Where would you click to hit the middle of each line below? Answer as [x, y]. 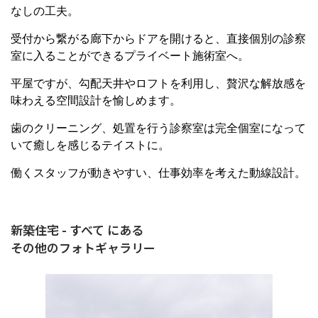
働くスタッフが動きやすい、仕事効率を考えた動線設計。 [158, 172]
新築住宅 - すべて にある [77, 229]
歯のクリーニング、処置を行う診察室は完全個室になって [158, 128]
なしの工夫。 [45, 11]
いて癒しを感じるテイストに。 [90, 145]
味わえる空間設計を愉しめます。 [96, 100]
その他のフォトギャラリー [83, 247]
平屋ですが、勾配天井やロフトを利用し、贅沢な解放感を [158, 83]
